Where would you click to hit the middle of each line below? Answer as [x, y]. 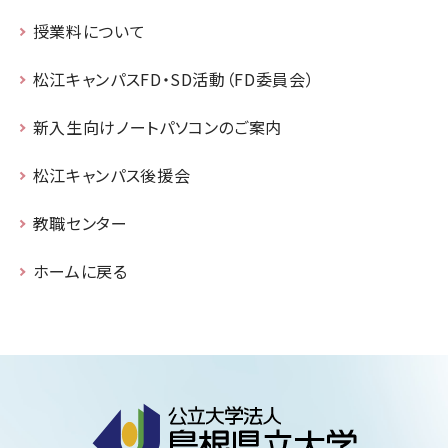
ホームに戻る [80, 271]
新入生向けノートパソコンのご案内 [157, 127]
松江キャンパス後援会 [111, 175]
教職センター [80, 223]
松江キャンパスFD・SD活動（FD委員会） [173, 79]
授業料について [89, 31]
